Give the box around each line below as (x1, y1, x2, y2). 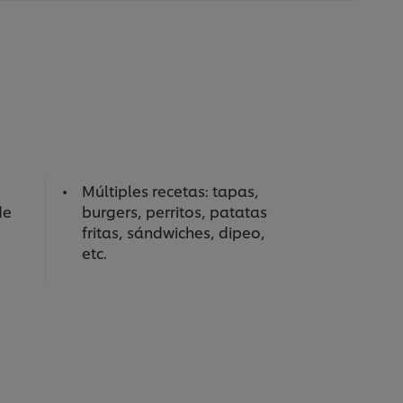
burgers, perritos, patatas (81, 201, 267, 222)
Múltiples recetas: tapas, (81, 180, 259, 201)
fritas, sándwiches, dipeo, (81, 221, 265, 243)
